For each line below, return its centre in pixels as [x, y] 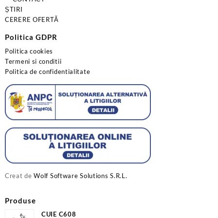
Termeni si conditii [33, 61]
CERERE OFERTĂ [32, 20]
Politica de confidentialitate [48, 71]
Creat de [19, 175]
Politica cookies [29, 51]
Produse [20, 200]
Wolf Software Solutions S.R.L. [81, 175]
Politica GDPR [31, 37]
